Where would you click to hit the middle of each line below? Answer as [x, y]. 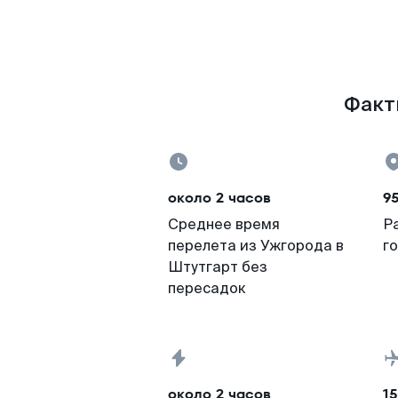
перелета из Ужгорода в [256, 246]
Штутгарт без [218, 267]
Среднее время [224, 224]
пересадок [207, 288]
